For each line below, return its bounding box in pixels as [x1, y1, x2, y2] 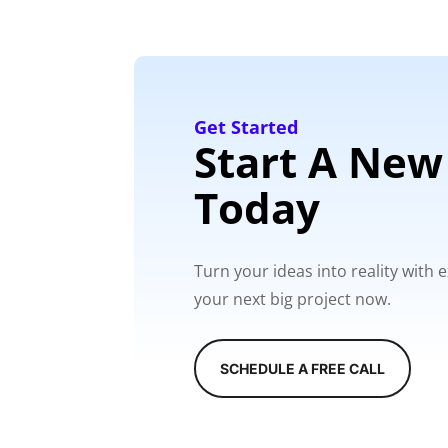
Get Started [194, 114, 299, 139]
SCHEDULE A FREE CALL [220, 360, 386, 378]
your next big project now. [194, 288, 392, 311]
